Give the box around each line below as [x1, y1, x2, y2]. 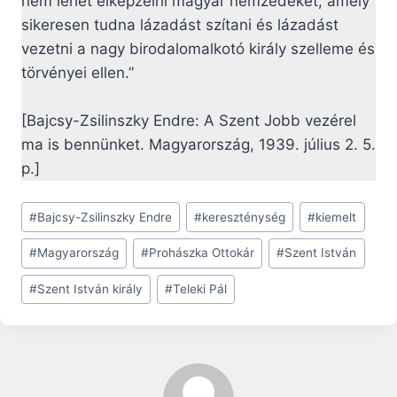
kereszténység [202, 209, 286, 224]
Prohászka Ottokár [149, 245, 255, 261]
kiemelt [315, 209, 357, 224]
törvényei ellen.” [21, 64, 134, 82]
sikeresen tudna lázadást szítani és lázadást [21, 16, 339, 35]
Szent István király [37, 282, 144, 297]
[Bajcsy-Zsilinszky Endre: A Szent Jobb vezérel [21, 112, 356, 130]
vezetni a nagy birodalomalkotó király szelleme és [21, 40, 375, 58]
